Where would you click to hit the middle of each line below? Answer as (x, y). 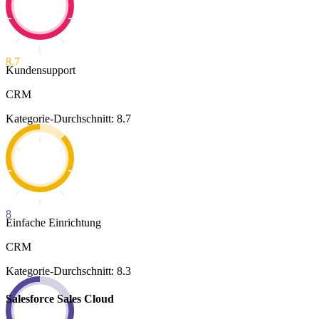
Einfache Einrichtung (53, 222)
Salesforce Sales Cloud (60, 298)
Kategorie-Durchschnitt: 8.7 (68, 118)
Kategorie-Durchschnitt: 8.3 (68, 271)
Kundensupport (41, 70)
